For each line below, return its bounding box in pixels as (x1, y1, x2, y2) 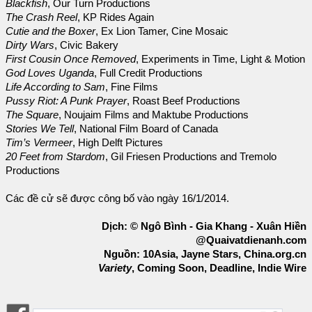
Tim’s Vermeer (6, 136, 72, 148)
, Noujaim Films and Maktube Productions (58, 109, 249, 120)
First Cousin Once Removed (6, 53, 136, 65)
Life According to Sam (6, 81, 105, 93)
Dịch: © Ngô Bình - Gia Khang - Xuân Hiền (102, 220, 306, 232)
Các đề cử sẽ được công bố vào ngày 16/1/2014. (6, 192, 229, 204)
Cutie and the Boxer (6, 25, 95, 37)
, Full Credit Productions (94, 67, 203, 79)
